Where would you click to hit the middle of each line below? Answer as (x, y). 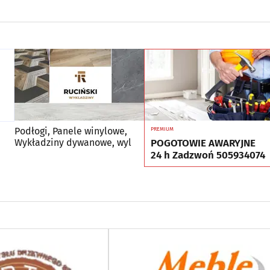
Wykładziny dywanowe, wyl (73, 142)
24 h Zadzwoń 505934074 (208, 155)
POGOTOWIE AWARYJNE (203, 143)
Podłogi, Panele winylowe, (71, 131)
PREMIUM (162, 129)
